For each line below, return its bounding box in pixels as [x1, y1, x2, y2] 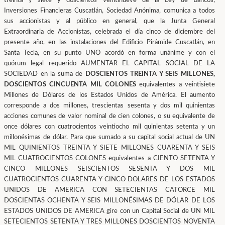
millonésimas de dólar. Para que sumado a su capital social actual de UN [4, 134, 215, 141]
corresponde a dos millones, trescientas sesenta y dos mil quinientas [4, 102, 215, 109]
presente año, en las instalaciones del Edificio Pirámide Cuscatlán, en [4, 39, 215, 46]
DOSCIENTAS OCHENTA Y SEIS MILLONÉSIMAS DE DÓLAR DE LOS [4, 197, 215, 204]
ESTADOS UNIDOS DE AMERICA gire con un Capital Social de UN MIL [4, 208, 215, 214]
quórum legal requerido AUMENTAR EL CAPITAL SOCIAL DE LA [4, 60, 215, 67]
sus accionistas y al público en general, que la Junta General [4, 18, 215, 25]
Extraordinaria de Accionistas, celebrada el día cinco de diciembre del [4, 29, 215, 35]
